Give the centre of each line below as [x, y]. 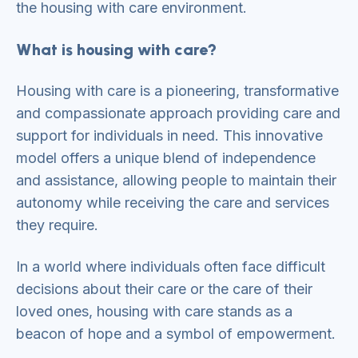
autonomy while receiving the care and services [173, 203]
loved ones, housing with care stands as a [154, 311]
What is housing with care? [116, 50]
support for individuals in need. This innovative [169, 135]
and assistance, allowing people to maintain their [176, 180]
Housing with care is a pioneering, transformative [177, 91]
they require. [57, 225]
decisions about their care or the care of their [164, 289]
